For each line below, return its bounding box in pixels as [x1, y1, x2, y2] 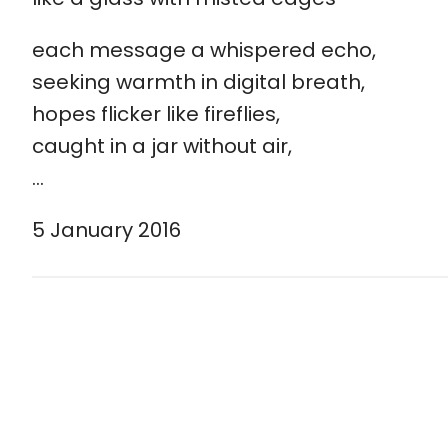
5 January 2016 [32, 215, 181, 244]
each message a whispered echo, [32, 35, 376, 64]
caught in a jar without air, [32, 131, 292, 160]
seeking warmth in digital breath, [32, 67, 365, 96]
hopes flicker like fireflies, [32, 99, 280, 128]
